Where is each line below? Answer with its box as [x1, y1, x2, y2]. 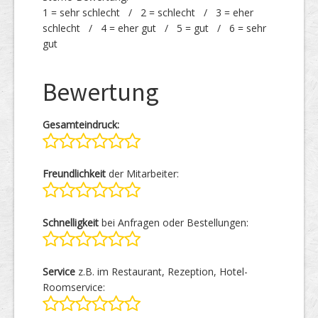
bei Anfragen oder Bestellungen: [99, 216, 248, 229]
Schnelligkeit [43, 216, 99, 229]
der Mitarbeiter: [106, 167, 179, 180]
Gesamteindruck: [43, 118, 119, 131]
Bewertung [43, 77, 158, 108]
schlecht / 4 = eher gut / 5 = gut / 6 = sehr [43, 21, 266, 35]
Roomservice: [43, 280, 105, 294]
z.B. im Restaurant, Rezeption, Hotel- [75, 265, 248, 278]
